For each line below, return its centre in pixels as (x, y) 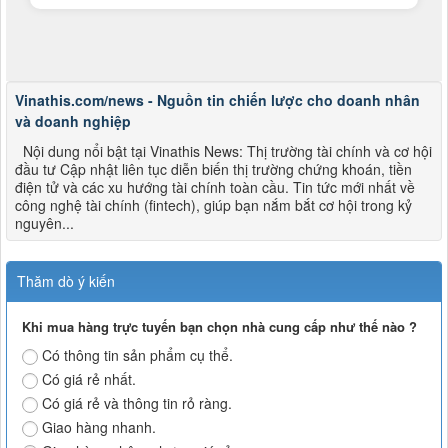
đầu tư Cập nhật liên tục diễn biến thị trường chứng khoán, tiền (213, 169)
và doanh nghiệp (73, 121)
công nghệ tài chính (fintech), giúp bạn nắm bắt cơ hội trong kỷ (213, 205)
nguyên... (44, 223)
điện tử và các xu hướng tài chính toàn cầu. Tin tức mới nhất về (215, 187)
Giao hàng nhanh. (99, 427)
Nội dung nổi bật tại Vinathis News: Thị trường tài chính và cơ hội (223, 151)
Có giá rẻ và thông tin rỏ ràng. (137, 403)
